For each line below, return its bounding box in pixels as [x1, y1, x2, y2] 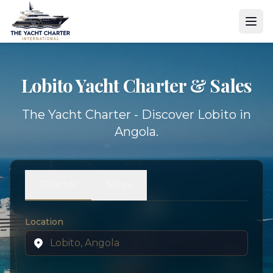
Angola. [115, 124, 158, 139]
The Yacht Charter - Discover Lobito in [22, 107, 251, 122]
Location [25, 216, 63, 227]
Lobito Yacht [21, 73, 123, 97]
